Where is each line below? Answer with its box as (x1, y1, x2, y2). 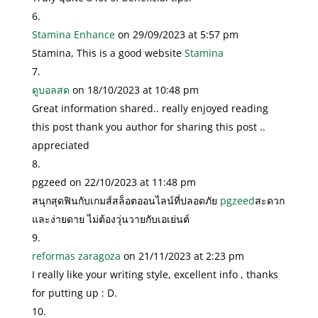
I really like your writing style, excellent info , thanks (31, 267, 278, 281)
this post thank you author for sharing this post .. (31, 119, 265, 133)
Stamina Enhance (31, 27, 115, 41)
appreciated (31, 138, 89, 152)
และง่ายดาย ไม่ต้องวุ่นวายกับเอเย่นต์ (31, 212, 190, 226)
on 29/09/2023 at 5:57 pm (117, 27, 238, 41)
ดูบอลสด (31, 82, 70, 97)
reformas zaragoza (31, 248, 121, 263)
